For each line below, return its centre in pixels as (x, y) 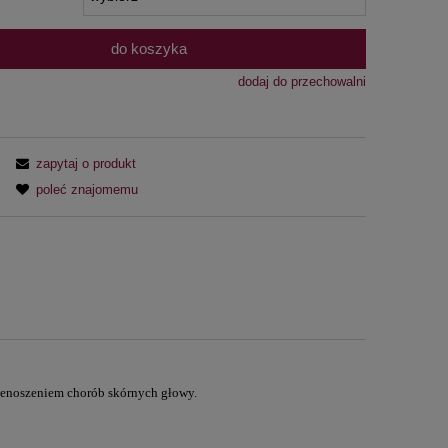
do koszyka (149, 49)
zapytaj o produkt (85, 163)
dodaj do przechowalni (301, 82)
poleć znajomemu (86, 189)
